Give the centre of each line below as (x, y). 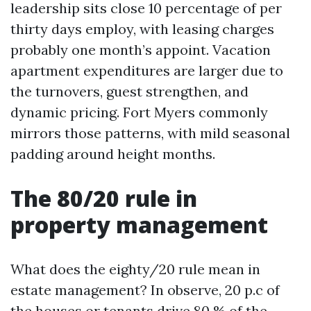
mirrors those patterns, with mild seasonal (150, 133)
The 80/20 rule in (104, 198)
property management (139, 225)
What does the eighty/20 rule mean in (135, 269)
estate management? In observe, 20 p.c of (145, 290)
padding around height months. (113, 154)
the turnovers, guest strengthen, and (129, 91)
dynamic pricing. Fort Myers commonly (139, 112)
